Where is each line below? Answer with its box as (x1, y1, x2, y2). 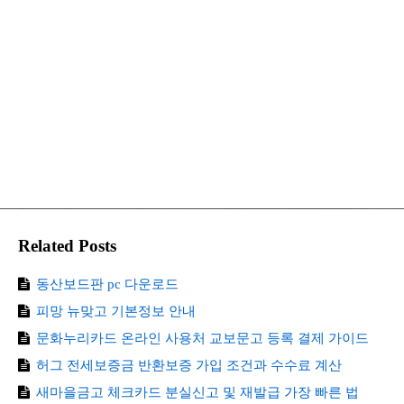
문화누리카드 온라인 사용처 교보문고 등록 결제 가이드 (35, 330, 369, 345)
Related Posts (18, 235, 116, 255)
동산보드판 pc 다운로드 (35, 276, 179, 291)
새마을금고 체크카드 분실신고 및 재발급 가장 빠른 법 (35, 384, 359, 399)
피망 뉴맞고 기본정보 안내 (35, 303, 196, 318)
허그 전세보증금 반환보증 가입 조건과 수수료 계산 (35, 357, 342, 372)
